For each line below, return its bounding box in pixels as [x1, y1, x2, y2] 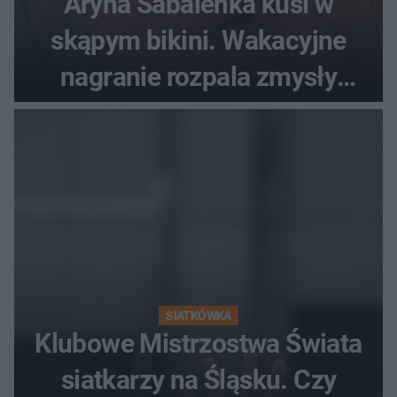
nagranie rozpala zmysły [59, 60, 338, 92]
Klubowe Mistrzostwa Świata [35, 327, 362, 359]
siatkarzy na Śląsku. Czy [60, 363, 337, 395]
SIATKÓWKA [166, 307, 231, 323]
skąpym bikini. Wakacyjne [51, 24, 346, 56]
